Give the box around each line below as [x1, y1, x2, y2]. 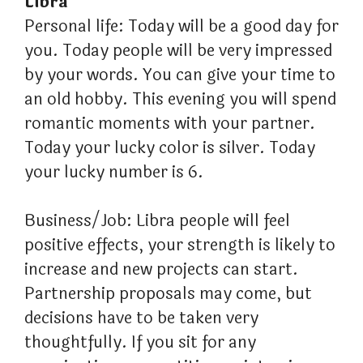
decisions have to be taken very [24, 305, 258, 331]
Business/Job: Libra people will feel [24, 208, 290, 234]
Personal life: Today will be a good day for [24, 14, 339, 40]
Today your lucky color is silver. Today [24, 135, 315, 161]
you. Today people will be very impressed [24, 38, 332, 64]
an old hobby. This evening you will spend [24, 87, 336, 113]
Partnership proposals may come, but [24, 281, 312, 307]
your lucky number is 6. [24, 160, 203, 186]
